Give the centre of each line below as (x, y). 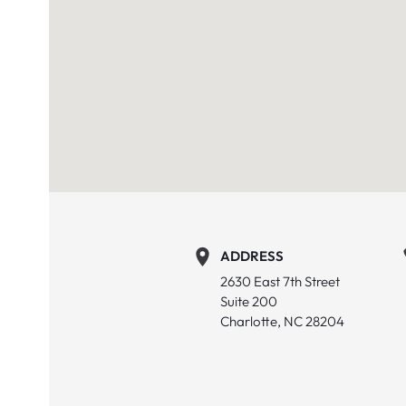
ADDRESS (252, 256)
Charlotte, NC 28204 (282, 321)
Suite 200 (249, 301)
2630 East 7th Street (280, 281)
